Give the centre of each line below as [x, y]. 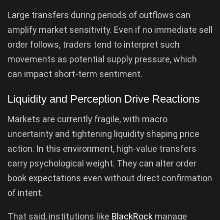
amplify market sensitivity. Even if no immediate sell [110, 29]
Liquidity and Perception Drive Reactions [104, 99]
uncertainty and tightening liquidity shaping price [103, 134]
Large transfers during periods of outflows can [99, 15]
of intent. [25, 193]
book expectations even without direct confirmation [110, 178]
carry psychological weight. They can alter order [102, 164]
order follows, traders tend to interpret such [94, 44]
